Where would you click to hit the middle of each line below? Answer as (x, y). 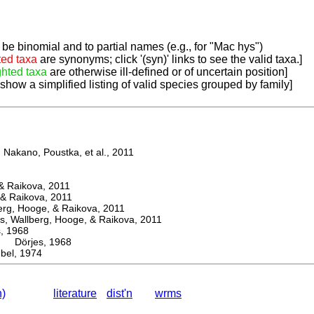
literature (75, 294)
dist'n (120, 294)
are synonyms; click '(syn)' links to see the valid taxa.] (170, 60)
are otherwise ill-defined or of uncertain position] (167, 72)
